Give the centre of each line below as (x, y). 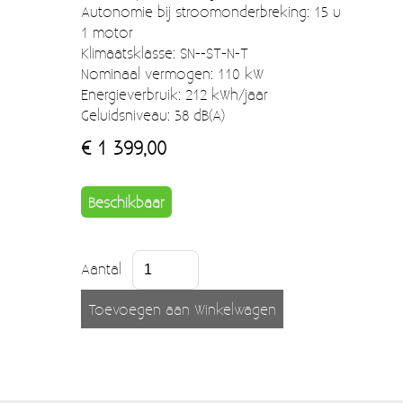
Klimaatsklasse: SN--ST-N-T (165, 52)
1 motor (107, 31)
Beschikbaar (126, 201)
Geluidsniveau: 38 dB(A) (153, 114)
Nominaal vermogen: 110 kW (172, 73)
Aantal (101, 268)
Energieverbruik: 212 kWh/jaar (175, 94)
